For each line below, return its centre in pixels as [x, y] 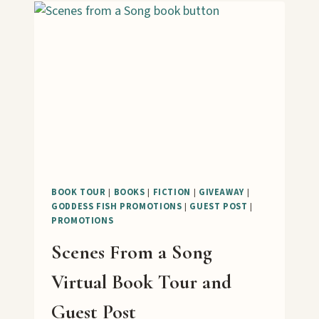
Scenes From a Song [132, 252]
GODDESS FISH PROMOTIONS [117, 207]
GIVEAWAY [221, 193]
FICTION [172, 193]
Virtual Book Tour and [141, 282]
